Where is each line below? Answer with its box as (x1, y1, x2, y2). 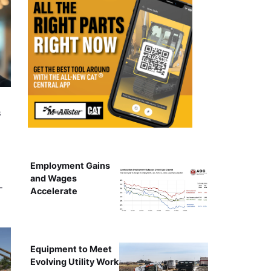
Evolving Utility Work (30, 256, 119, 267)
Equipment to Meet (30, 243, 112, 254)
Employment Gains (30, 160, 110, 171)
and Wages (30, 172, 77, 183)
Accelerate (30, 185, 77, 196)
